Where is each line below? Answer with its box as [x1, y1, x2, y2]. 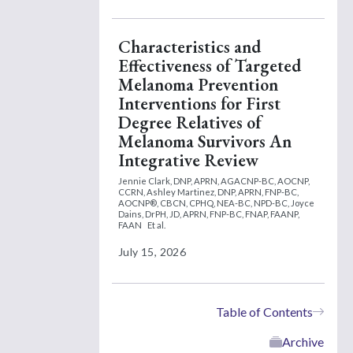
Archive [282, 333, 324, 349]
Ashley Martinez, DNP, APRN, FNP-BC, [147, 187, 299, 198]
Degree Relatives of [118, 110, 262, 134]
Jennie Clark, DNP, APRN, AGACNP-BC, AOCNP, [118, 176, 310, 187]
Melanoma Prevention [118, 72, 278, 96]
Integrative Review [118, 148, 258, 172]
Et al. [147, 220, 165, 231]
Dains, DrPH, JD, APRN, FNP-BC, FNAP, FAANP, [118, 209, 299, 220]
